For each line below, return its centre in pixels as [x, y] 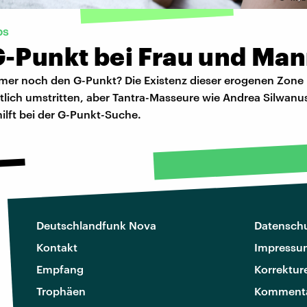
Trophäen [61, 291]
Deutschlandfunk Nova [96, 225]
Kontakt [57, 247]
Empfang [60, 269]
